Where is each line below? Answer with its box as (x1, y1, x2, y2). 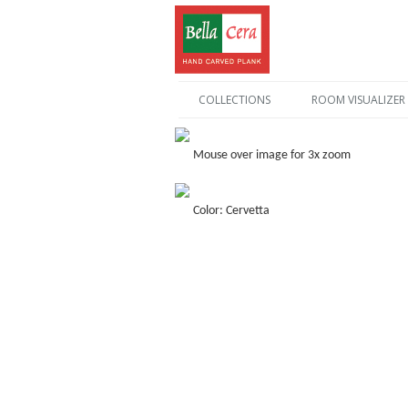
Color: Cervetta (193, 204, 270, 218)
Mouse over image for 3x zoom (193, 148, 351, 162)
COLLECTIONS (198, 92, 270, 107)
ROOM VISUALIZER (311, 92, 405, 107)
